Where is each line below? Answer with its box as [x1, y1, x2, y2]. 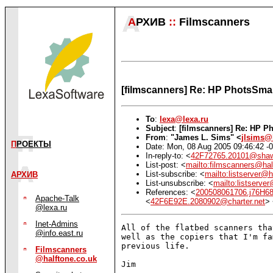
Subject [146, 123, 174, 133]
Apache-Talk [35, 194, 79, 203]
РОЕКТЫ [16, 140, 51, 149]
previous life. [121, 241, 190, 251]
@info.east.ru [35, 229, 83, 238]
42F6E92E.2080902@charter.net [151, 196, 265, 206]
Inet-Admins [35, 219, 78, 229]
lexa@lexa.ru [160, 114, 208, 124]
